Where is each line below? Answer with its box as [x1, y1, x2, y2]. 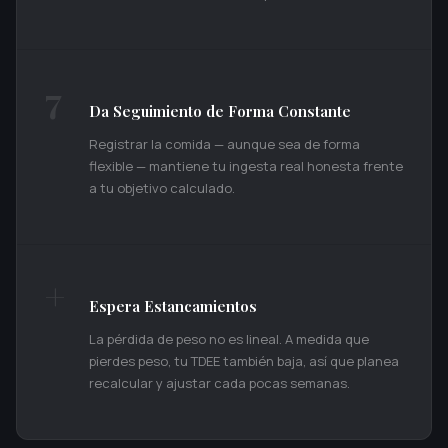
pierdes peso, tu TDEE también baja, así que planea [89, 351, 399, 370]
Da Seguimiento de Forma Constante [89, 101, 351, 121]
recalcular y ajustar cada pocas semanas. [89, 373, 350, 392]
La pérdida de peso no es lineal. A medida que [89, 329, 369, 348]
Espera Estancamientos [89, 295, 257, 316]
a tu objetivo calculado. [89, 179, 235, 197]
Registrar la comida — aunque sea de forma [89, 135, 360, 153]
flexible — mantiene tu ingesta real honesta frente [89, 157, 403, 175]
